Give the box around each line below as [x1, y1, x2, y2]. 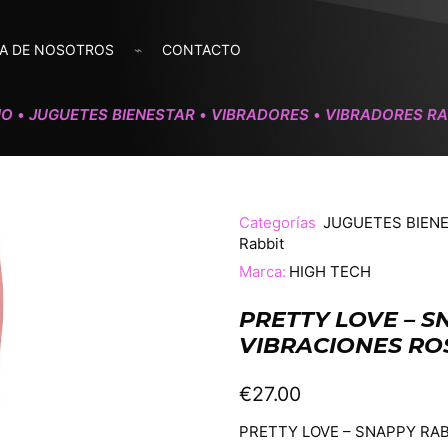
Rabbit [239, 233, 284, 253]
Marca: [239, 261, 286, 281]
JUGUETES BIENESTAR [28, 105, 195, 124]
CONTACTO [162, 41, 242, 58]
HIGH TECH [289, 261, 371, 281]
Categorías [239, 212, 320, 232]
